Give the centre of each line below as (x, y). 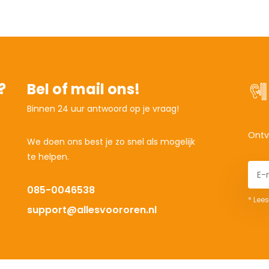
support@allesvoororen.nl (92, 210)
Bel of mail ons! (84, 89)
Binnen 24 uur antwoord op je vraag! (103, 109)
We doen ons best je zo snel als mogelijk (111, 142)
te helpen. (48, 157)
